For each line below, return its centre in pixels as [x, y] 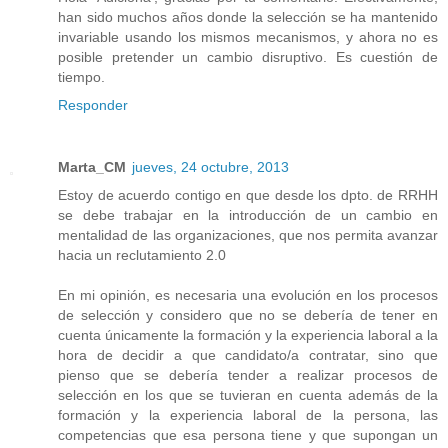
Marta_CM [92, 167]
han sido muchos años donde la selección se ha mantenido [248, 17]
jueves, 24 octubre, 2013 [210, 167]
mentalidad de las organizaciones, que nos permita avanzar [248, 235]
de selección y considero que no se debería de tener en [248, 315]
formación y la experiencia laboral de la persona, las [248, 415]
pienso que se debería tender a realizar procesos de [248, 375]
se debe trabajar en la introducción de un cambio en [248, 215]
